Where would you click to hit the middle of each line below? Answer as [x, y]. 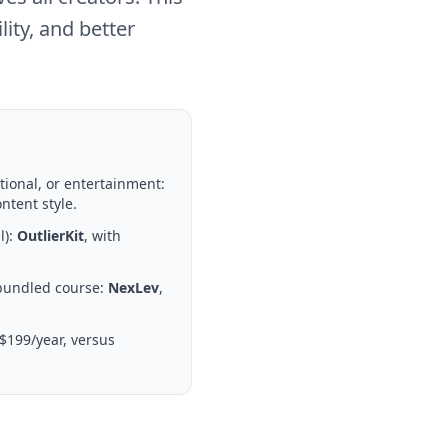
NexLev [133, 287]
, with [102, 235]
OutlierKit [50, 235]
